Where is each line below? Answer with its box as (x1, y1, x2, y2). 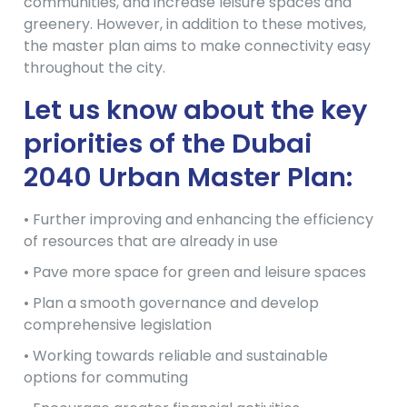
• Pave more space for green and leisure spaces (24, 262, 366, 283)
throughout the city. (24, 57, 165, 79)
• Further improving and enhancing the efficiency (24, 209, 373, 231)
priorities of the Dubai (24, 125, 312, 163)
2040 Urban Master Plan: (24, 159, 352, 196)
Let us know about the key (24, 92, 367, 129)
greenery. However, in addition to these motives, (24, 14, 366, 35)
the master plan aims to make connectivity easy (24, 35, 371, 57)
